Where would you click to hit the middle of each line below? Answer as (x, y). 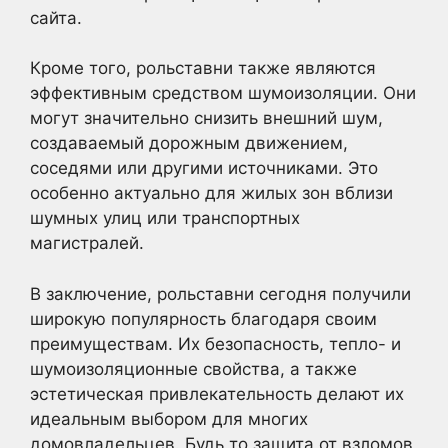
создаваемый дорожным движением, (189, 143)
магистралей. (87, 243)
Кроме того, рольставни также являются (203, 68)
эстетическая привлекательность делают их (217, 393)
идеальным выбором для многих (169, 418)
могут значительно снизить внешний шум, (206, 118)
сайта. (56, 17)
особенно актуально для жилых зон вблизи (211, 193)
